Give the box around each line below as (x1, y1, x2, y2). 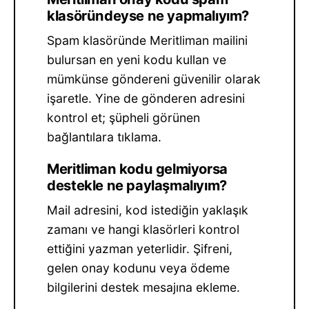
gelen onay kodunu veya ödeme (47, 260, 230, 275)
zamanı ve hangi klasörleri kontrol (47, 221, 240, 237)
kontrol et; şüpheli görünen (47, 110, 201, 125)
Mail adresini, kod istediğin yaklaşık (47, 202, 249, 217)
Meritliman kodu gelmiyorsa (47, 160, 228, 177)
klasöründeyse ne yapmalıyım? (47, 7, 250, 24)
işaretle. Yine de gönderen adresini (47, 90, 246, 106)
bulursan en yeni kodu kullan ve (47, 52, 227, 67)
